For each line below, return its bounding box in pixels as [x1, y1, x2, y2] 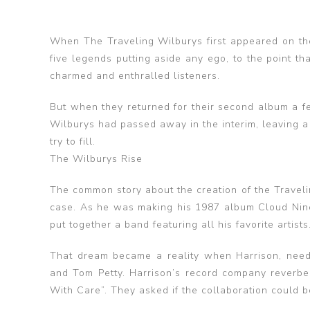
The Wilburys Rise [50, 152, 143, 165]
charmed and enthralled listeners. [50, 69, 220, 82]
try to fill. [50, 135, 95, 148]
